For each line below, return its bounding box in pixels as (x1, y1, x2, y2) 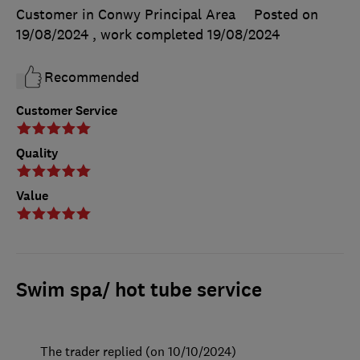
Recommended (44, 67, 139, 86)
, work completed (92, 25, 207, 43)
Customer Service (16, 101, 117, 119)
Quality (16, 144, 59, 162)
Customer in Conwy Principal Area (16, 5, 235, 23)
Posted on (254, 5, 318, 23)
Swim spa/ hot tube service (16, 276, 262, 303)
